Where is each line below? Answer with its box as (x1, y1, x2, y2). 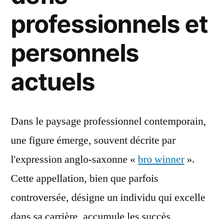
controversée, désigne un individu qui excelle (11, 191, 205, 204)
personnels (11, 38, 139, 67)
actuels (11, 67, 95, 96)
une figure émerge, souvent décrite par (11, 133, 175, 147)
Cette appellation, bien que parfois (11, 172, 158, 185)
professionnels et (11, 9, 208, 39)
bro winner (138, 153, 184, 166)
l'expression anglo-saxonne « (11, 153, 138, 166)
